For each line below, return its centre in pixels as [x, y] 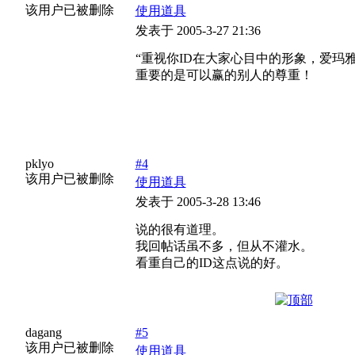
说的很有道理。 [179, 229]
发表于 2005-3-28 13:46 [198, 202]
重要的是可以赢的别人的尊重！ [224, 75]
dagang [43, 332]
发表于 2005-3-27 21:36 [198, 31]
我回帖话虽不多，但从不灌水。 [224, 246]
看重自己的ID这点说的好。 [212, 263]
